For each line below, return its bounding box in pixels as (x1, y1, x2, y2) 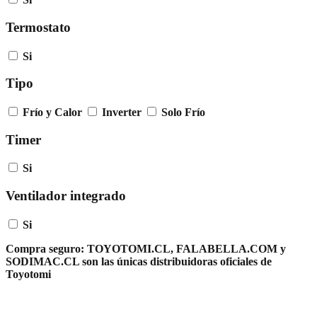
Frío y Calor (23, 105, 82, 118)
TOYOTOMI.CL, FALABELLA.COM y (84, 242, 286, 255)
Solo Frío (161, 105, 205, 118)
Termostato (6, 19, 71, 35)
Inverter (102, 105, 142, 118)
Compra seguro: (6, 242, 84, 255)
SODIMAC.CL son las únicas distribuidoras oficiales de (6, 255, 272, 267)
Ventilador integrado (6, 188, 126, 204)
